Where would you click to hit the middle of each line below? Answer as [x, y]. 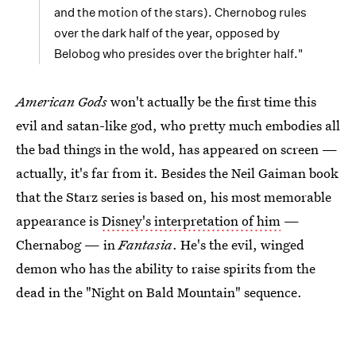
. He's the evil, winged [238, 244]
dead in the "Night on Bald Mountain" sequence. [159, 292]
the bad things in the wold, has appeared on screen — [177, 149]
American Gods [62, 101]
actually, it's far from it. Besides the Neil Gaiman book [177, 172]
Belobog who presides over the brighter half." [178, 53]
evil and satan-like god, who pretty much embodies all [178, 125]
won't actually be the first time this [212, 101]
